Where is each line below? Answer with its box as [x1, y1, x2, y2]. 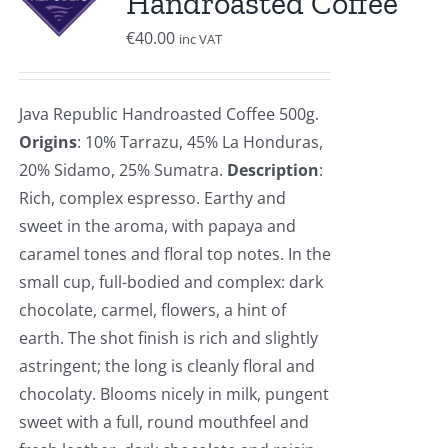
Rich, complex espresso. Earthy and [18, 187, 286, 209]
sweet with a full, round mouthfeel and [18, 411, 309, 433]
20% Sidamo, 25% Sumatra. [18, 159, 227, 181]
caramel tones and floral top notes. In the [18, 243, 331, 265]
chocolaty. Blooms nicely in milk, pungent [18, 383, 329, 405]
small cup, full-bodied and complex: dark [18, 271, 323, 293]
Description [226, 159, 319, 181]
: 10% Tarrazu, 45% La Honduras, [76, 131, 323, 153]
